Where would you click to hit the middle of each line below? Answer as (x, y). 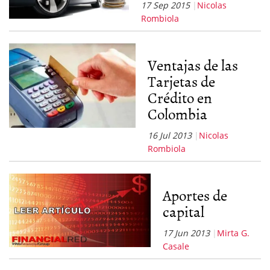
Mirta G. (233, 233)
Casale (176, 246)
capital (183, 211)
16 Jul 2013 (169, 135)
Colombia (177, 113)
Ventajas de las (193, 64)
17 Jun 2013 (186, 233)
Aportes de (195, 195)
